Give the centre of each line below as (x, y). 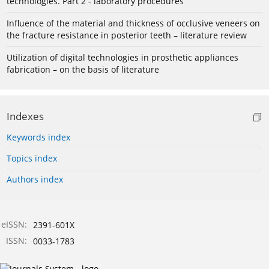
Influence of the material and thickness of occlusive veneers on (133, 23)
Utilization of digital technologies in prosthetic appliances (122, 58)
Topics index (32, 159)
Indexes (25, 116)
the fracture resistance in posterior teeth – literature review (127, 35)
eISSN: (14, 225)
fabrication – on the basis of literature (83, 70)
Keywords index (38, 138)
